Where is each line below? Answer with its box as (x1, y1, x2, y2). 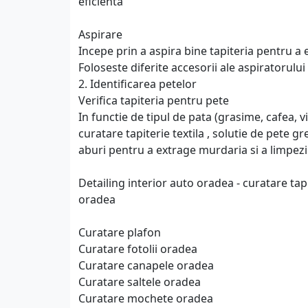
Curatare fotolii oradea (78, 241, 197, 256)
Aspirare (78, 27, 122, 42)
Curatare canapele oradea (78, 258, 214, 273)
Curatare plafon (78, 225, 161, 240)
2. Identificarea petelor (78, 76, 197, 91)
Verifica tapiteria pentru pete (78, 93, 229, 108)
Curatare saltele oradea (78, 274, 201, 289)
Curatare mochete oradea (78, 291, 213, 306)
